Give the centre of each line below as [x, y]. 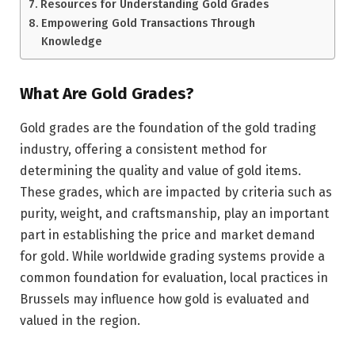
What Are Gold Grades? [107, 93]
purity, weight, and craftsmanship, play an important [174, 214]
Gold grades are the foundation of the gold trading [168, 128]
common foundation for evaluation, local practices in [174, 278]
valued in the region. [80, 321]
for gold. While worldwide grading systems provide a [172, 257]
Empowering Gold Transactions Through [148, 23]
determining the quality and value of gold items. [160, 171]
